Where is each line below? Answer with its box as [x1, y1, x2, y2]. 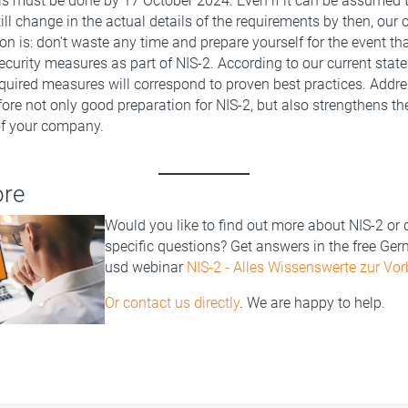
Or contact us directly [104, 293, 240, 311]
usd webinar [104, 258, 187, 276]
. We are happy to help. [239, 293, 385, 311]
